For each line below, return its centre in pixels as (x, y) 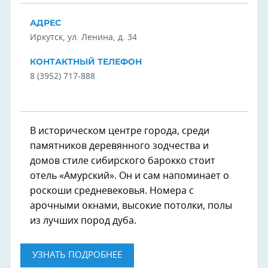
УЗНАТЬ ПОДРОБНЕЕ (77, 255)
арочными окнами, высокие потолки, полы (131, 205)
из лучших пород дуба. (83, 220)
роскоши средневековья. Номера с (112, 191)
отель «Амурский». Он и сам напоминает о (130, 176)
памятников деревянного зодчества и (119, 146)
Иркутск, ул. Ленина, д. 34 (83, 37)
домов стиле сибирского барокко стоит (123, 161)
